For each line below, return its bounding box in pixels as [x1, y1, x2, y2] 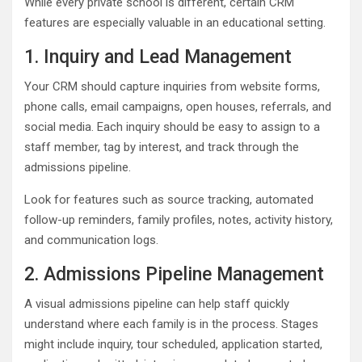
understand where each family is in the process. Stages [24, 316, 318, 331]
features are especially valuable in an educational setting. [24, 15, 326, 30]
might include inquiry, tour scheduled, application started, [24, 336, 322, 351]
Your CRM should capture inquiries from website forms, [24, 78, 320, 94]
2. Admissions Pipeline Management [24, 263, 324, 285]
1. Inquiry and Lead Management [24, 45, 292, 68]
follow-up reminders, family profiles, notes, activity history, [24, 212, 333, 227]
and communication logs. [24, 232, 158, 247]
